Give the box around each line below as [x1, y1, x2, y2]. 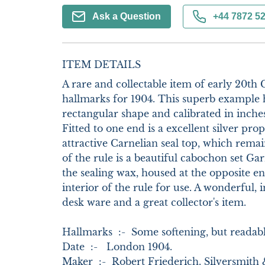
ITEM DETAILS [62, 59, 141, 70]
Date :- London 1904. [62, 241, 190, 253]
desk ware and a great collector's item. [62, 196, 249, 208]
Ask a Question [92, 11, 161, 21]
